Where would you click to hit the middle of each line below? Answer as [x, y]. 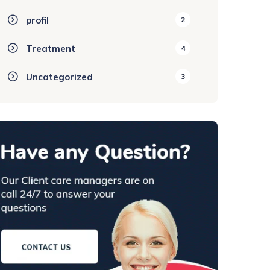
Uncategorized [59, 77]
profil [37, 20]
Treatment [51, 49]
